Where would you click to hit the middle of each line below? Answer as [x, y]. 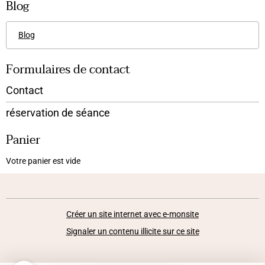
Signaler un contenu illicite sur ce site [132, 231]
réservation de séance [58, 113]
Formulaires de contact [68, 70]
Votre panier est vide [43, 161]
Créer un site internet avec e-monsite [132, 214]
